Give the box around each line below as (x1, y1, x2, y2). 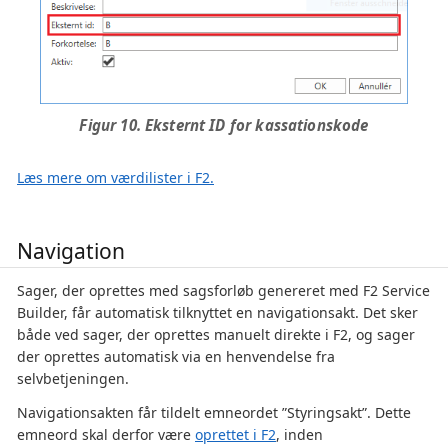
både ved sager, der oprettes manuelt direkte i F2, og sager (17, 324, 415, 344)
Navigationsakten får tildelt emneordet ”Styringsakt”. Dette (17, 402, 411, 422)
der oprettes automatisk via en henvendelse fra (17, 346, 335, 366)
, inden (276, 424, 323, 444)
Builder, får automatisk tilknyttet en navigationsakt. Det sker (17, 302, 418, 322)
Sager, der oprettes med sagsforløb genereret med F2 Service (17, 280, 430, 300)
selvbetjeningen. (17, 368, 129, 388)
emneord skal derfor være (17, 424, 195, 444)
